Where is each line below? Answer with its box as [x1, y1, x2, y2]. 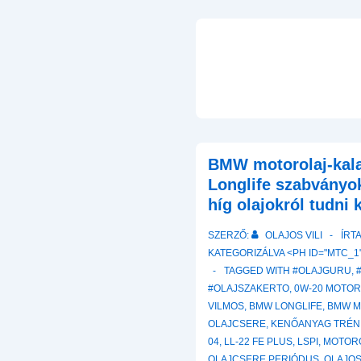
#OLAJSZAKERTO [208, 283, 290, 294]
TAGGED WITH [224, 265, 293, 276]
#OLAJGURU [293, 265, 352, 276]
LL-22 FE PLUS [224, 336, 293, 347]
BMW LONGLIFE [249, 301, 323, 312]
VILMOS [208, 301, 245, 312]
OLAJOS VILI [265, 230, 323, 241]
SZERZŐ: [208, 230, 250, 241]
